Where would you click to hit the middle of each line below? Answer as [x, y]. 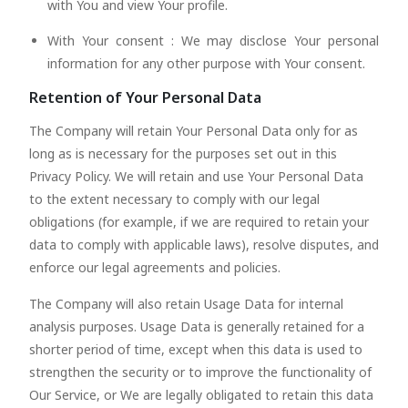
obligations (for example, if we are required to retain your [199, 222]
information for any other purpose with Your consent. [206, 63]
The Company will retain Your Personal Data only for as [194, 131]
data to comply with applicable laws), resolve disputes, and [204, 245]
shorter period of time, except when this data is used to [196, 349]
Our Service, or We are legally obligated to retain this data [201, 395]
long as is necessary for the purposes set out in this [183, 153]
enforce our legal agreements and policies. [155, 267]
